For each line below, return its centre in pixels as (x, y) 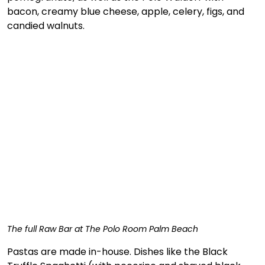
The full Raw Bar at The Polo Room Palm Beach (103, 229)
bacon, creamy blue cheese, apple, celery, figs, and (127, 11)
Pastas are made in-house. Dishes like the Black (119, 252)
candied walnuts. (47, 25)
